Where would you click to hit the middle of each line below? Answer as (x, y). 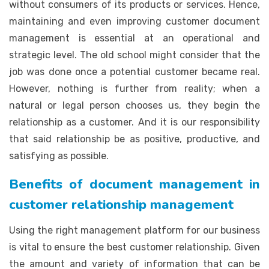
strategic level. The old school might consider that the (134, 55)
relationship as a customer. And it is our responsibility (134, 122)
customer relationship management (121, 204)
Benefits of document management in (134, 184)
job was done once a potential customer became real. (134, 71)
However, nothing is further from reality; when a (134, 88)
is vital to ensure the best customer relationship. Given (134, 247)
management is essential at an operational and (134, 38)
